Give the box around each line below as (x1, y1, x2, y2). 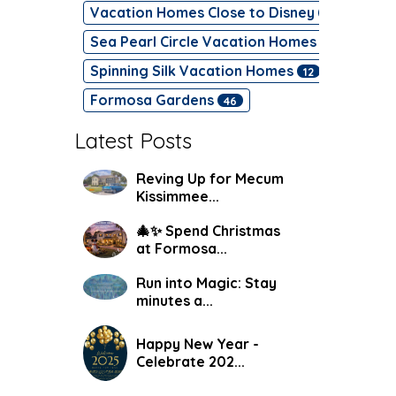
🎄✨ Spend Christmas (135, 222, 280, 240)
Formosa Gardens (89, 91, 217, 109)
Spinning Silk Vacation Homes (89, 62, 297, 80)
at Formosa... (135, 240, 227, 257)
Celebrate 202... (135, 353, 245, 370)
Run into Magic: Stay (135, 274, 277, 292)
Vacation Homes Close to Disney (89, 4, 318, 21)
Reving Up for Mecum (135, 170, 284, 187)
